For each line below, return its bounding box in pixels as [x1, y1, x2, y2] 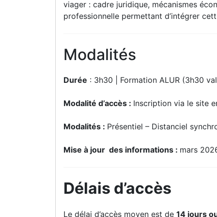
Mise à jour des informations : [63, 145, 180, 155]
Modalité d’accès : [63, 98, 133, 108]
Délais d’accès [63, 179, 171, 198]
